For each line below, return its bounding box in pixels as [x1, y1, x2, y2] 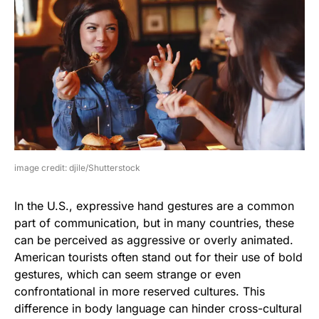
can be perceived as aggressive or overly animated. [14, 233, 293, 248]
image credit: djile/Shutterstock [14, 162, 140, 174]
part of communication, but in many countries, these [14, 216, 294, 231]
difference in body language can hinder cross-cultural [14, 301, 302, 316]
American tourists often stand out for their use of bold [14, 250, 303, 265]
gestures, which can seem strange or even [14, 267, 241, 282]
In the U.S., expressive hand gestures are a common [14, 199, 294, 214]
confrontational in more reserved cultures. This [14, 284, 265, 299]
